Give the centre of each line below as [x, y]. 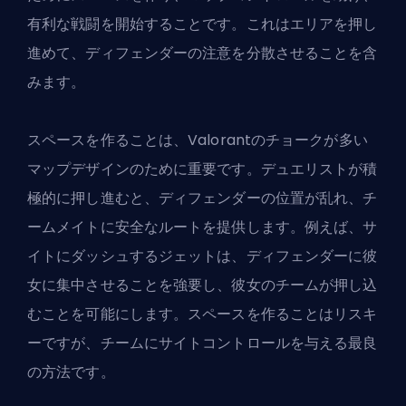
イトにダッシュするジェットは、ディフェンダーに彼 [203, 256]
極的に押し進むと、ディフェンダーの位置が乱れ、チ [203, 198]
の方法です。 [71, 372]
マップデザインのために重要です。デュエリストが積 [203, 169]
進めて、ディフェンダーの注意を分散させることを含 [203, 53]
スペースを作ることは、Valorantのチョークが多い [198, 140]
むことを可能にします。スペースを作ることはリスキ [203, 314]
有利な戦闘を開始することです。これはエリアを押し [203, 24]
